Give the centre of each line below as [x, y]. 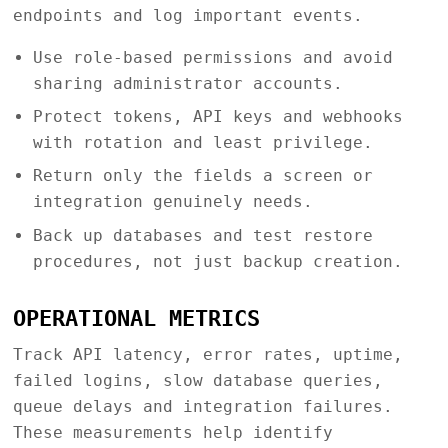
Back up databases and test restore [202, 235]
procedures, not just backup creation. [217, 261]
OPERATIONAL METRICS [136, 318]
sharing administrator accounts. [187, 83]
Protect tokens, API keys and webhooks [217, 117]
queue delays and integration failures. [202, 406]
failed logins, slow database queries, [197, 380]
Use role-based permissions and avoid [212, 57]
